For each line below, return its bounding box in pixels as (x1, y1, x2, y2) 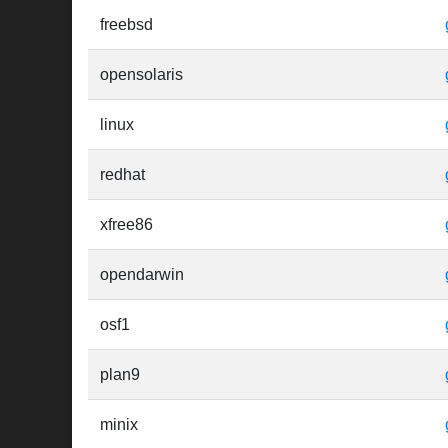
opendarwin (100, 266, 184, 284)
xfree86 (100, 216, 153, 234)
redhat (100, 166, 145, 184)
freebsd (100, 16, 153, 34)
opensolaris (100, 66, 183, 84)
